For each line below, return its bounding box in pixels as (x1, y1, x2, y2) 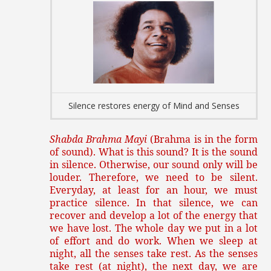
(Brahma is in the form (150, 132, 258, 146)
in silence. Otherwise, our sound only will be (50, 158, 258, 172)
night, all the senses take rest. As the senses (50, 247, 258, 261)
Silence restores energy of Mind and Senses (68, 99, 240, 111)
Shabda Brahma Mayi (50, 132, 151, 146)
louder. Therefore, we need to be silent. (50, 171, 258, 184)
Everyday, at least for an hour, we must (50, 183, 258, 197)
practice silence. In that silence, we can (50, 196, 258, 210)
